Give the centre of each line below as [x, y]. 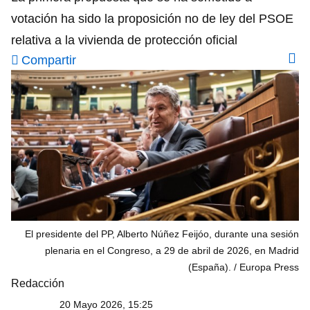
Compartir [49, 60]
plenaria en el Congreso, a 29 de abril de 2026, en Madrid [172, 250]
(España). [211, 267]
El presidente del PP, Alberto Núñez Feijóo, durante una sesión [162, 234]
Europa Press [269, 267]
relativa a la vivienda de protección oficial [124, 40]
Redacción [38, 283]
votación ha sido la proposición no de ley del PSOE [152, 19]
